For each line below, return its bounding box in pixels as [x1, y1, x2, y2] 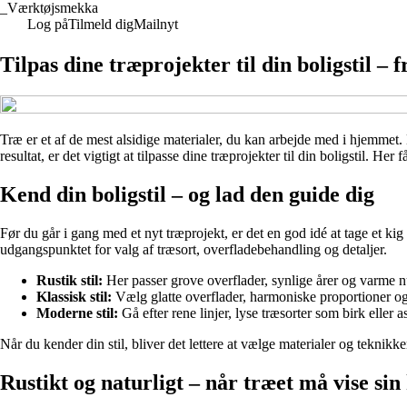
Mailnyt [134, 16, 178, 32]
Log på [27, 16, 68, 32]
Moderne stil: [36, 304, 118, 321]
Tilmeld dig [68, 16, 134, 32]
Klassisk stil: [36, 288, 112, 304]
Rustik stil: [36, 272, 103, 288]
